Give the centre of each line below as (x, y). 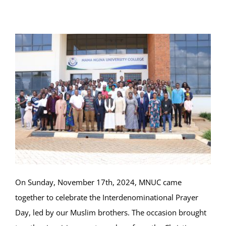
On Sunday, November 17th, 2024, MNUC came (98, 182)
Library (22, 61)
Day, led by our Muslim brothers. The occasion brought (111, 212)
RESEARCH (28, 118)
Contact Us (29, 146)
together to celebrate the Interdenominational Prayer (107, 197)
